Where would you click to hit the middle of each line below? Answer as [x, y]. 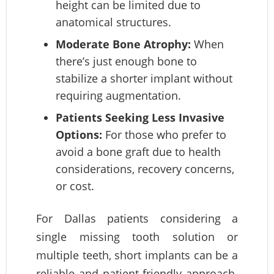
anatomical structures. [113, 22]
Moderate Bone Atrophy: [123, 44]
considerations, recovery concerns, [145, 169]
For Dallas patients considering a [137, 219]
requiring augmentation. [118, 96]
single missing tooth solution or [137, 237]
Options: [79, 135]
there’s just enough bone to [126, 61]
